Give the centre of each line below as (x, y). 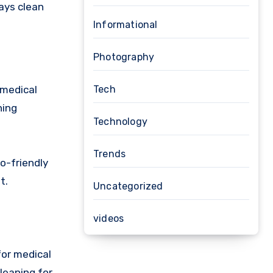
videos (109, 218)
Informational (126, 25)
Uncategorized (128, 186)
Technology (120, 122)
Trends (110, 154)
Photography (124, 57)
